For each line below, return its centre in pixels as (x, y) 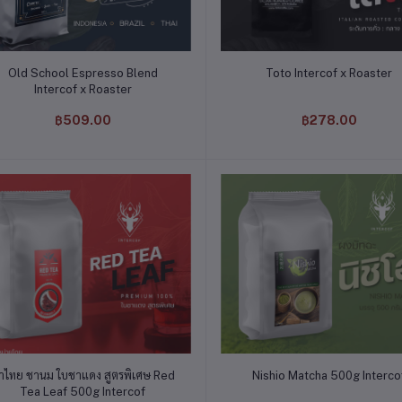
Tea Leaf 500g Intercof (83, 391)
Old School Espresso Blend (83, 73)
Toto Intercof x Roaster (329, 73)
